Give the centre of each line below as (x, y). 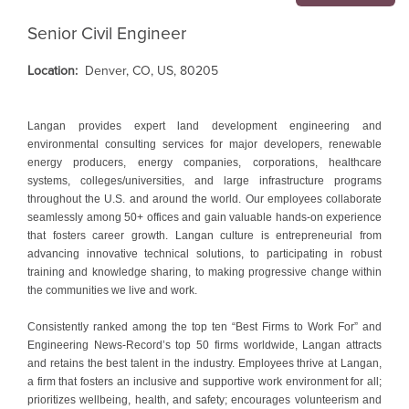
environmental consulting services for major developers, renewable (204, 144)
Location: (56, 70)
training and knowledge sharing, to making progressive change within (204, 272)
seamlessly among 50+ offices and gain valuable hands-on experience (204, 217)
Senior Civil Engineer (107, 33)
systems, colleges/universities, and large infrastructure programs (204, 180)
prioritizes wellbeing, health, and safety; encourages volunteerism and (204, 399)
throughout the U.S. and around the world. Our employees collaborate (204, 199)
